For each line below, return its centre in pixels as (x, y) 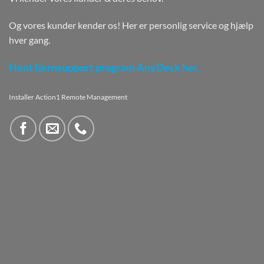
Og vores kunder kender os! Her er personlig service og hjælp (131, 25)
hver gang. (29, 40)
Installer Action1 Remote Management (68, 97)
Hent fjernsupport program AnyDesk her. (104, 68)
